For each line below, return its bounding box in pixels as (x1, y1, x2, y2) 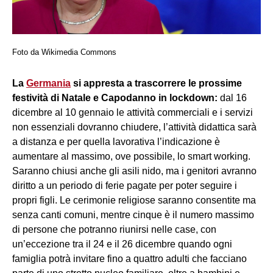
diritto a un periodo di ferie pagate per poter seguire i (12, 180, 237, 191)
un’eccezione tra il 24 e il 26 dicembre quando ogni (12, 239, 232, 250)
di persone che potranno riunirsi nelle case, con (12, 224, 216, 235)
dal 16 (218, 93, 247, 104)
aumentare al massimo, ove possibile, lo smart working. (12, 151, 250, 162)
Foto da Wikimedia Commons (12, 48, 116, 57)
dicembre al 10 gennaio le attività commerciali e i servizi (12, 107, 253, 118)
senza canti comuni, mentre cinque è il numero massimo (12, 210, 254, 221)
